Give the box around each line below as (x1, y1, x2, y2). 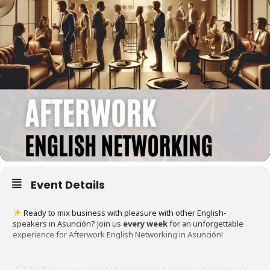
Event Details (31, 177, 105, 192)
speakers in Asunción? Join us (13, 218, 123, 229)
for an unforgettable (168, 218, 243, 229)
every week (123, 218, 168, 229)
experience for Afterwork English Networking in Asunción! (13, 228, 223, 240)
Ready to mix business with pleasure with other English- (21, 207, 227, 218)
